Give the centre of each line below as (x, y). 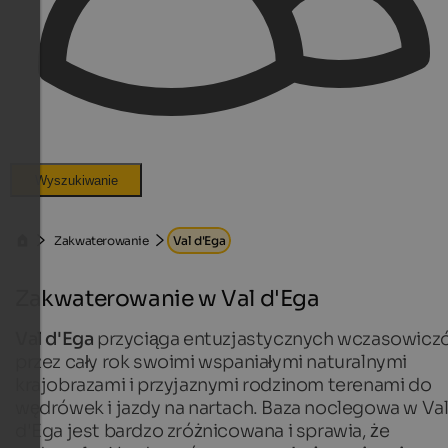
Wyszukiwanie (76, 180)
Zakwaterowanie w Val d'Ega (167, 298)
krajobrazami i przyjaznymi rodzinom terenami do (223, 384)
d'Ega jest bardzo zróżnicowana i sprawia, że (202, 430)
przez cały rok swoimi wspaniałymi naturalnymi (211, 361)
